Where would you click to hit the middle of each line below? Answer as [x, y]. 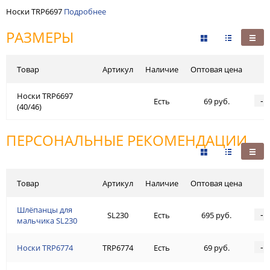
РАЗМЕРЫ [40, 37]
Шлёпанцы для [45, 210]
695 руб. [216, 215]
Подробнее [85, 12]
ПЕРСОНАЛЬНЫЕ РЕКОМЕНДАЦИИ [127, 140]
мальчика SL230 [47, 221]
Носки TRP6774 [45, 248]
